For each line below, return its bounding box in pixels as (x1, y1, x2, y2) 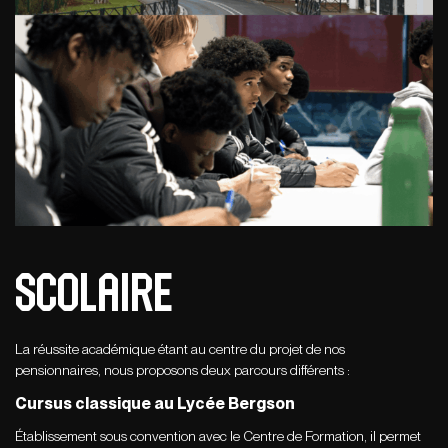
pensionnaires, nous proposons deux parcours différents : (15, 362, 350, 379)
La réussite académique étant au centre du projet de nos (15, 341, 345, 358)
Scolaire (15, 265, 172, 320)
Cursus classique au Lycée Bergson (15, 394, 295, 414)
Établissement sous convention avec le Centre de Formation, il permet (15, 428, 421, 445)
